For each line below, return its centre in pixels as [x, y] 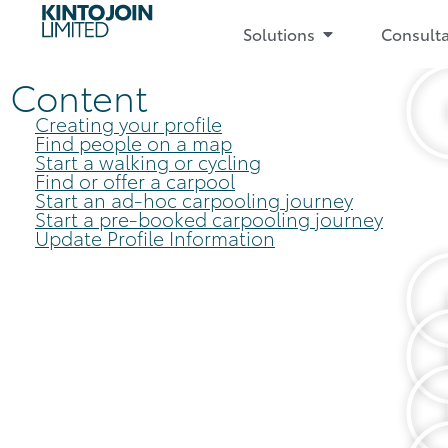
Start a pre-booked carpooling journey [209, 218]
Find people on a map [133, 142]
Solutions [278, 33]
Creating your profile [128, 123]
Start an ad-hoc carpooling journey [194, 199]
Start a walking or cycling [148, 161]
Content [78, 95]
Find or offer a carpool [135, 180]
